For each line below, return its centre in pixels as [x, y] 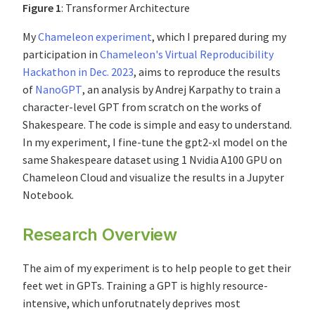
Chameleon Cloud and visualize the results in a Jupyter [153, 178]
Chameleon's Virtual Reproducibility [187, 54]
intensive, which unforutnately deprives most [131, 303]
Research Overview [100, 235]
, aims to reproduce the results [207, 72]
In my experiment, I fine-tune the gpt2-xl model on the [155, 142]
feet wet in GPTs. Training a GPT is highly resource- [145, 286]
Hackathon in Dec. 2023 [78, 72]
